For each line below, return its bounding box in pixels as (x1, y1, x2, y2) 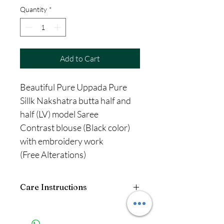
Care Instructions (20, 182, 87, 192)
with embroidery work (20, 135, 103, 147)
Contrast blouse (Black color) (20, 122, 130, 133)
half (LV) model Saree (20, 108, 98, 120)
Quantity (20, 5, 47, 14)
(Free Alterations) (20, 149, 87, 160)
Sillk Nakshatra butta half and (20, 95, 131, 106)
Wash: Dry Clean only (20, 203, 85, 212)
